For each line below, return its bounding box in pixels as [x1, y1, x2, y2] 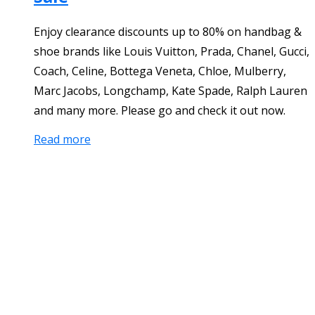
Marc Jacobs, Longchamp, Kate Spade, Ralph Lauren [34, 83, 307, 99]
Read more [34, 131, 91, 148]
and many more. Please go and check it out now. [34, 103, 285, 119]
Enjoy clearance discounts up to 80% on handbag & [34, 24, 302, 40]
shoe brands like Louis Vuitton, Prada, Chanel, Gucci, [34, 44, 309, 60]
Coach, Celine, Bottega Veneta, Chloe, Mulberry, [34, 63, 286, 79]
